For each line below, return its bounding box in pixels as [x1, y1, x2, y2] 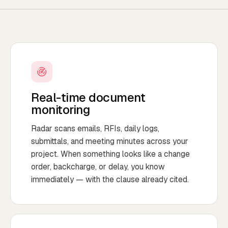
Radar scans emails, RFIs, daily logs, [31, 123, 159, 134]
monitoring [31, 102, 90, 118]
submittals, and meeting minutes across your [31, 136, 188, 147]
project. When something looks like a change [31, 149, 190, 160]
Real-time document [31, 90, 146, 106]
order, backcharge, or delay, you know [31, 161, 165, 173]
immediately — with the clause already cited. [31, 174, 189, 185]
